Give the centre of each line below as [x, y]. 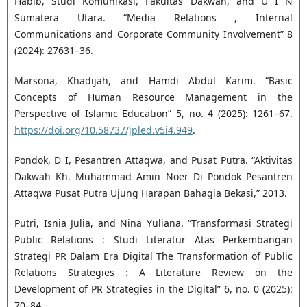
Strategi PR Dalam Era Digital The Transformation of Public [153, 256]
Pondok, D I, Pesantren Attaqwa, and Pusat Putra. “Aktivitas [153, 160]
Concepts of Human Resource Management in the [153, 97]
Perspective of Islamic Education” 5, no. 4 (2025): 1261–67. [153, 114]
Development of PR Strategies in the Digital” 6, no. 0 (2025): [153, 289]
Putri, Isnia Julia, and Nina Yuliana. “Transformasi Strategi [153, 223]
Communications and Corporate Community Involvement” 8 [153, 34]
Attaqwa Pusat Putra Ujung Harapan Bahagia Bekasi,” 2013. [150, 193]
